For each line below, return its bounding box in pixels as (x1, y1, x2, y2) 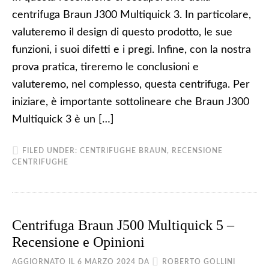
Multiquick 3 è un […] (12, 114, 114, 125)
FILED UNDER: (22, 147, 80, 154)
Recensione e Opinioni (12, 234, 145, 250)
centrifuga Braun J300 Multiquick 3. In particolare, (12, 10, 251, 20)
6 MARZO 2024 (77, 258, 136, 265)
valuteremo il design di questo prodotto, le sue (12, 27, 232, 38)
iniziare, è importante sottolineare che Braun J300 (12, 97, 249, 107)
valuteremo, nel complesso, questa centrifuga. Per (12, 79, 250, 90)
